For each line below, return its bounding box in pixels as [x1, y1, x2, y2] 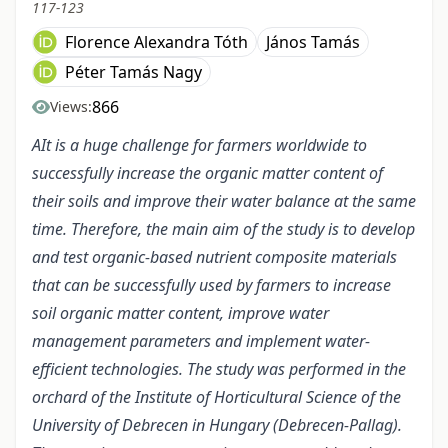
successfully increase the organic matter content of [32, 162, 383, 185]
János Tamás [266, 31, 360, 54]
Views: [50, 97, 92, 117]
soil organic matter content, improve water [32, 302, 329, 325]
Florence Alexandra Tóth [65, 31, 248, 54]
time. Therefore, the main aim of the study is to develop [32, 218, 415, 241]
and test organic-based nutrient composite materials [32, 246, 397, 269]
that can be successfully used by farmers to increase [32, 274, 391, 297]
